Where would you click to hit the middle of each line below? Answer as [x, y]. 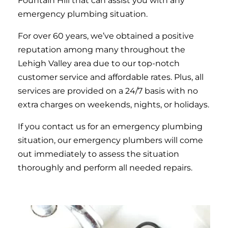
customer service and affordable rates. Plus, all [111, 77]
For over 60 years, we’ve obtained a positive [106, 36]
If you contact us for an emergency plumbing [110, 126]
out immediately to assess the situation [98, 154]
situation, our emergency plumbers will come [110, 140]
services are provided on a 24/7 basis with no [108, 91]
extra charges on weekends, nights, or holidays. [113, 105]
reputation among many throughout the [102, 50]
